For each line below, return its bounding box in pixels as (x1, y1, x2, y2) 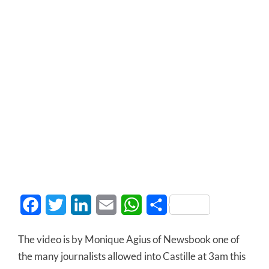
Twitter (66, 199, 96, 210)
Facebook (41, 199, 81, 210)
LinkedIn (91, 199, 127, 210)
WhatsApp (142, 199, 187, 210)
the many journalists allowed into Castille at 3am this (18, 250, 246, 262)
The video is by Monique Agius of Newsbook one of (18, 233, 240, 246)
